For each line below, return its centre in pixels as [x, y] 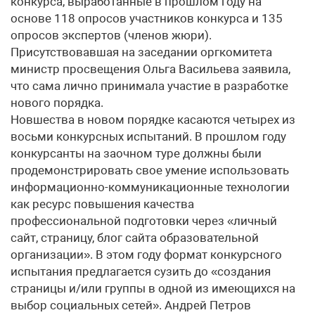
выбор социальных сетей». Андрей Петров [131, 305]
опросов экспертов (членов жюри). [111, 35]
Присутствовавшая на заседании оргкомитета [141, 52]
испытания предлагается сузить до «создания [141, 271]
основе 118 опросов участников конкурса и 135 [147, 18]
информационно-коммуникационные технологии [150, 187]
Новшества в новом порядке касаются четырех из [153, 120]
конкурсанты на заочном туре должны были [136, 153]
